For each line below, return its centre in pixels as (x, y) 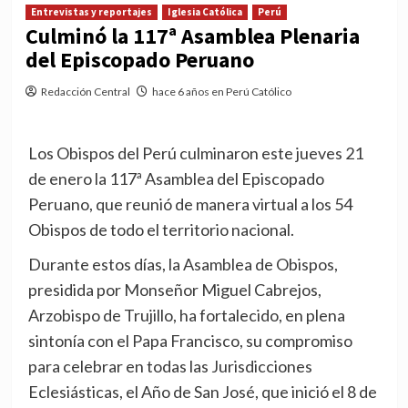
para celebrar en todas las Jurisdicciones (170, 367)
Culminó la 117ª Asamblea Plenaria (192, 36)
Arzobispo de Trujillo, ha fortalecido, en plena (186, 316)
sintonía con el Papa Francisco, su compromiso (190, 341)
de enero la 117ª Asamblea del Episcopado (176, 179)
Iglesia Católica (204, 12)
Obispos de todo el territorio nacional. (161, 230)
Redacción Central (85, 92)
